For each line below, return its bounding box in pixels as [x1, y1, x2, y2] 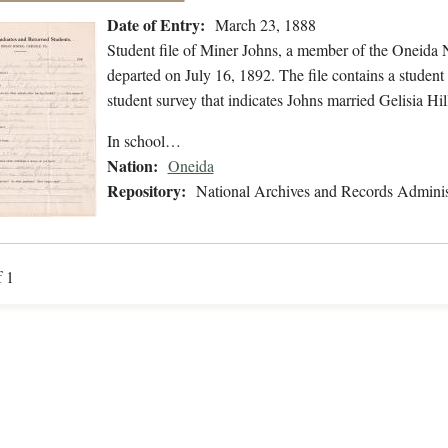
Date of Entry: [106, 13, 205, 37]
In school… [106, 130, 181, 152]
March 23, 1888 [214, 14, 316, 36]
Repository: [106, 179, 186, 203]
